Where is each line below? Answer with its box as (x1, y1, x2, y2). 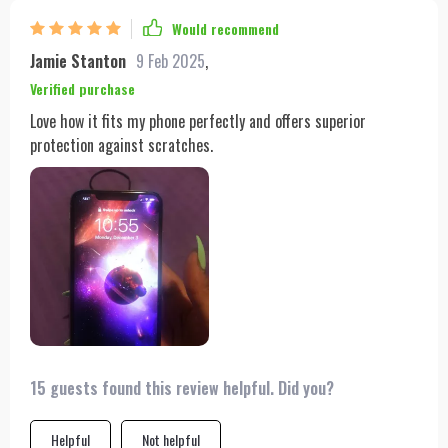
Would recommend (172, 18, 279, 40)
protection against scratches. (30, 132, 213, 157)
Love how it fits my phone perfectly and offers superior (30, 108, 366, 133)
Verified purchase (30, 77, 135, 99)
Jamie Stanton (30, 48, 126, 73)
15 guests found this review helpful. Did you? (30, 375, 334, 400)
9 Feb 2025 (136, 48, 205, 73)
